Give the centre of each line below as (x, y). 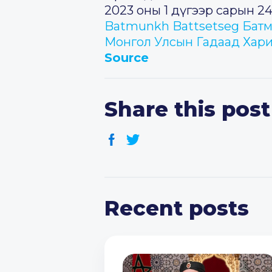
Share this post (187, 109)
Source (127, 58)
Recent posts (177, 208)
